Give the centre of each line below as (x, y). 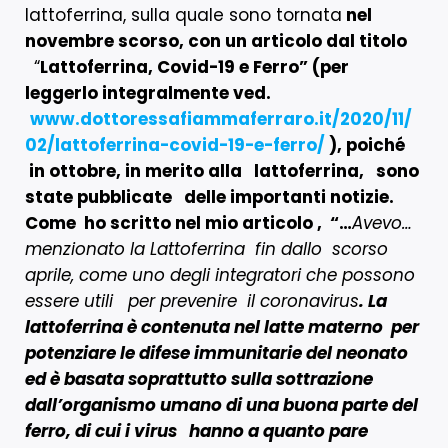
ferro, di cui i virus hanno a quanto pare (196, 430)
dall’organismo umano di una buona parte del (221, 404)
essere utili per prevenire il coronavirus (192, 300)
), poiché (365, 144)
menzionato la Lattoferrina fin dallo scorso (206, 248)
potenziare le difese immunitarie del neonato (216, 352)
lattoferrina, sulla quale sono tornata (183, 14)
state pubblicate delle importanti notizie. (209, 196)
